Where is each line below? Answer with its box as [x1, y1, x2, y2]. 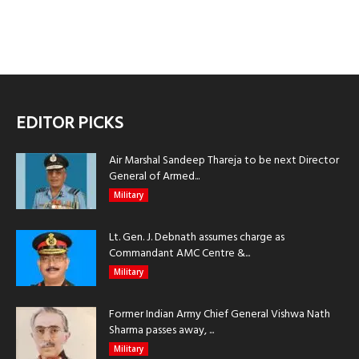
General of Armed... [109, 167, 200, 187]
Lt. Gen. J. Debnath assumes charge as [109, 228, 284, 248]
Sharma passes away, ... [109, 321, 214, 341]
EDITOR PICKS [16, 110, 123, 139]
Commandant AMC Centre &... [109, 244, 250, 264]
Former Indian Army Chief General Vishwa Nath [109, 305, 330, 325]
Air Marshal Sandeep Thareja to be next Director [109, 151, 339, 171]
